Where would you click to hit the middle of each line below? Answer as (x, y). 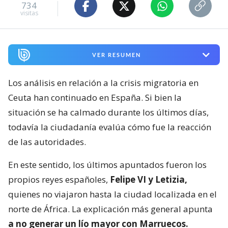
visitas (29, 13)
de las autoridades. (47, 141)
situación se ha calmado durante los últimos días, (108, 112)
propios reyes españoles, (58, 179)
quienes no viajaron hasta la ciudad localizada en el (112, 194)
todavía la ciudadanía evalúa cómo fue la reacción (110, 127)
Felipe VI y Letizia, (148, 179)
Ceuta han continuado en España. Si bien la (95, 97)
